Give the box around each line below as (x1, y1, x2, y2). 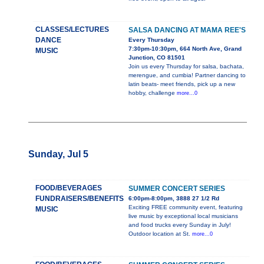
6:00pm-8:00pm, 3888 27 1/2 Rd (128, 195, 219, 202)
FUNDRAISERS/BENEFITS (35, 194, 124, 203)
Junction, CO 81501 (128, 54, 185, 61)
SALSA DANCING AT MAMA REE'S (128, 26, 246, 35)
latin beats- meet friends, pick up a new (128, 81, 235, 88)
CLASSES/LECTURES (35, 25, 109, 34)
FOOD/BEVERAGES (35, 184, 102, 193)
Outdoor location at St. (128, 230, 192, 237)
